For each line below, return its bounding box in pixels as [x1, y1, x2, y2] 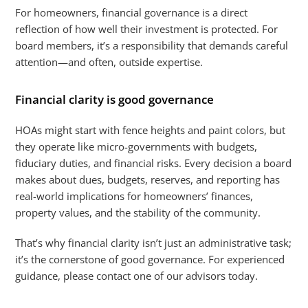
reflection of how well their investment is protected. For [15, 22, 278, 36]
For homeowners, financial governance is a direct [15, 5, 248, 19]
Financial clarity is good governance [15, 91, 214, 107]
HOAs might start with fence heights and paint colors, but [15, 123, 286, 137]
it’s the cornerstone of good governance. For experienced [15, 252, 285, 266]
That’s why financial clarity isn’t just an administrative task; [15, 236, 292, 250]
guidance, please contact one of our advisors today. [15, 269, 258, 283]
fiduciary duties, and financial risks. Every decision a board [15, 156, 292, 170]
